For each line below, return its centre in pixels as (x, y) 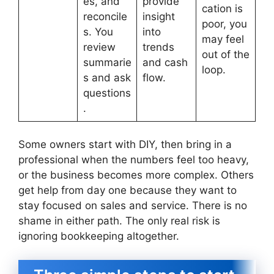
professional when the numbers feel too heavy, (134, 160)
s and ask (107, 77)
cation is (222, 8)
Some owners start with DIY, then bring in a (125, 145)
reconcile (105, 16)
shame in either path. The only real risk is (119, 221)
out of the (225, 54)
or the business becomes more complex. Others (136, 175)
